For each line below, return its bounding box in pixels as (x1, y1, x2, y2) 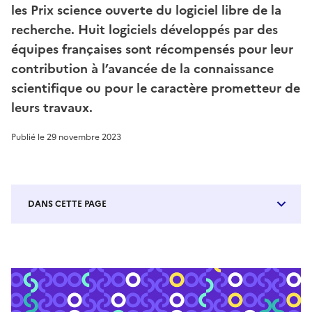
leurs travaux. (11, 98, 93, 118)
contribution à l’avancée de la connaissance (11, 59, 274, 79)
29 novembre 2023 (47, 131, 121, 144)
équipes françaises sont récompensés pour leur (11, 40, 293, 59)
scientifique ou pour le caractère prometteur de (11, 79, 300, 98)
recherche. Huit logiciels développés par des (11, 20, 278, 40)
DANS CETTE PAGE (28, 198, 107, 211)
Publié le (11, 131, 47, 144)
